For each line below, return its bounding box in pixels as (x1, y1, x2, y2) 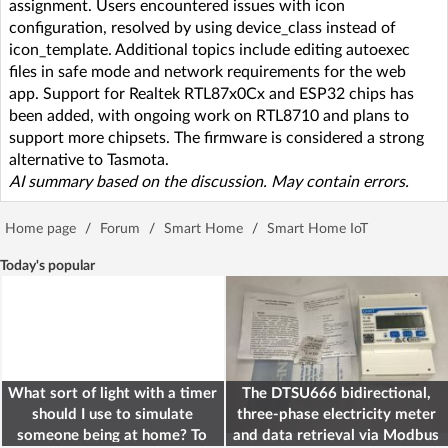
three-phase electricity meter (236, 406, 436, 422)
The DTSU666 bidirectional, (241, 385, 431, 401)
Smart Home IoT (267, 221, 368, 236)
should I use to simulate (31, 406, 193, 422)
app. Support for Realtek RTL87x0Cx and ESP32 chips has (9, 85, 414, 102)
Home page (5, 221, 76, 236)
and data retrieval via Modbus (233, 427, 439, 443)
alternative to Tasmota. (9, 151, 169, 168)
